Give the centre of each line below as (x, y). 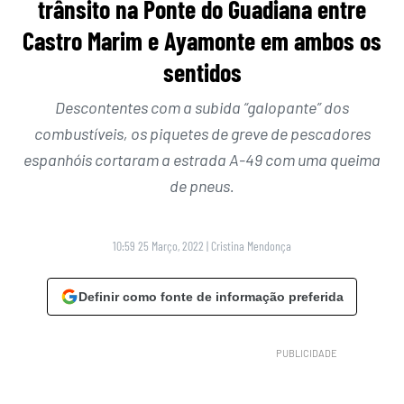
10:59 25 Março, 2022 (158, 246)
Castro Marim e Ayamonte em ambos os (202, 41)
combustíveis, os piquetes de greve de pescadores (202, 134)
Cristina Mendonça (251, 246)
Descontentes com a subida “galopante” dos (202, 108)
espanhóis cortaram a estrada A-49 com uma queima (202, 160)
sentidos (202, 73)
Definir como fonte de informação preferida (211, 297)
